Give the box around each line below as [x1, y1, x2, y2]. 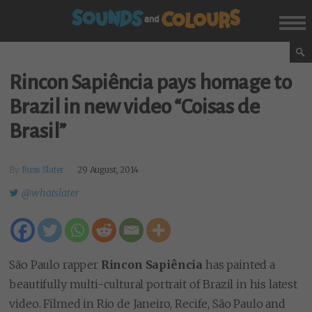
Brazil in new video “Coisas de [9, 95, 260, 118]
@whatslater [22, 187, 79, 200]
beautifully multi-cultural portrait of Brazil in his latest [9, 277, 297, 292]
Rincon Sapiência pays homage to [9, 71, 292, 94]
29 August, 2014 [77, 164, 139, 175]
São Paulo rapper [9, 258, 101, 272]
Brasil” [9, 120, 67, 143]
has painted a [203, 258, 275, 272]
